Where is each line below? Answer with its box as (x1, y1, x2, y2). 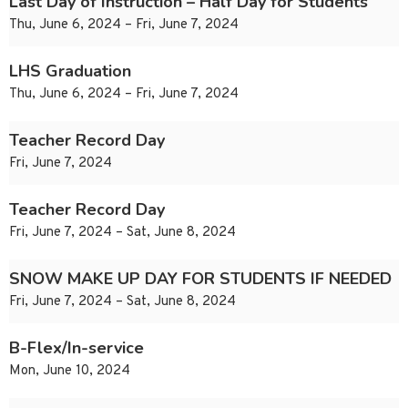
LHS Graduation (9, 60, 131, 83)
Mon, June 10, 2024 (9, 362, 130, 381)
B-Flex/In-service (9, 337, 144, 360)
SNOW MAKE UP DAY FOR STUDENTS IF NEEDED (9, 268, 392, 291)
